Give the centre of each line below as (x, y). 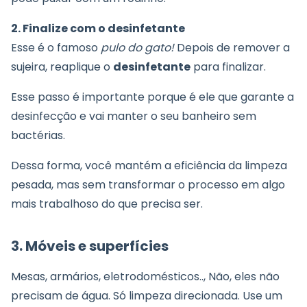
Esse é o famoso (56, 48)
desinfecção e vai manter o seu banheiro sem (134, 116)
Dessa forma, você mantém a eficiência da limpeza (149, 166)
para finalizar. (230, 67)
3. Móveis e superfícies (90, 246)
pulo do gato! (139, 48)
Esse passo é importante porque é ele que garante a (152, 97)
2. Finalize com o (59, 29)
